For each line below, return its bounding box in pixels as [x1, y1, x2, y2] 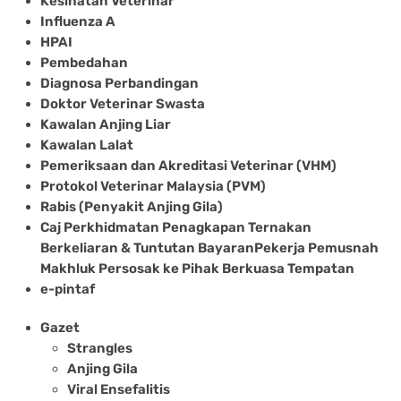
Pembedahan [40, 54, 128, 71]
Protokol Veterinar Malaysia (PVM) [40, 177, 266, 194]
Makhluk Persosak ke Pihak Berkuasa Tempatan [40, 260, 354, 277]
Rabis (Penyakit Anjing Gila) [40, 198, 223, 215]
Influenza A [40, 13, 115, 30]
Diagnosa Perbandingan [40, 74, 199, 91]
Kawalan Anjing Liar [40, 115, 171, 132]
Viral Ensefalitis [67, 380, 170, 397]
